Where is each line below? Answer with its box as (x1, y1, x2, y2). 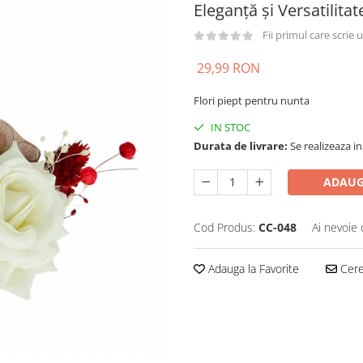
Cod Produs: (194, 219, 255, 235)
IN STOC (208, 119, 250, 135)
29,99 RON (197, 58, 260, 77)
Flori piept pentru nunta (194, 92, 310, 108)
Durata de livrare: (194, 138, 288, 153)
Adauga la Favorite (205, 260, 299, 276)
